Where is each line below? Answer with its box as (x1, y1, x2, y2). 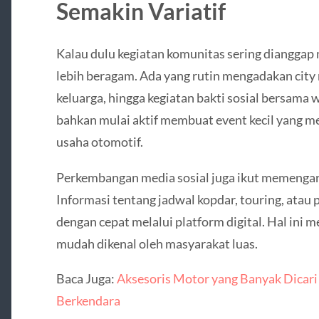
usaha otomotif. (56, 134, 143, 150)
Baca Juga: (56, 270, 117, 286)
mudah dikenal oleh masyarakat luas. (56, 235, 258, 251)
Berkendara (56, 292, 120, 308)
